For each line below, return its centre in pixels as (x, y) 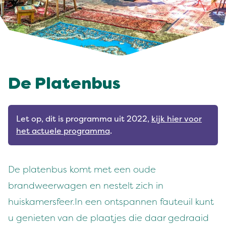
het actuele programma (63, 131)
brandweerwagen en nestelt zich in (86, 186)
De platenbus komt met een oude (82, 169)
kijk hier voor (177, 119)
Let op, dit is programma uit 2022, (84, 119)
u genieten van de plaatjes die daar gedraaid (108, 218)
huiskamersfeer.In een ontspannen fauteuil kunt (111, 202)
